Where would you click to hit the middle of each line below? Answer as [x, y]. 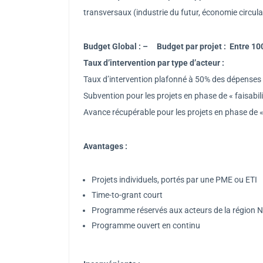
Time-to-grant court [127, 195]
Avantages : [105, 146]
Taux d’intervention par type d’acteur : [154, 63]
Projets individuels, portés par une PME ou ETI [174, 179]
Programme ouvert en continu [146, 225]
